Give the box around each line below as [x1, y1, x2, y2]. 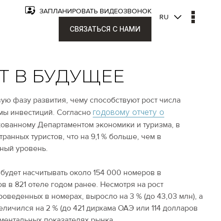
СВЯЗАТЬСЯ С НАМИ [69, 25, 141, 33]
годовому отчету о [92, 107, 164, 117]
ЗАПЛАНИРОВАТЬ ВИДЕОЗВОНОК [37, 7, 151, 16]
